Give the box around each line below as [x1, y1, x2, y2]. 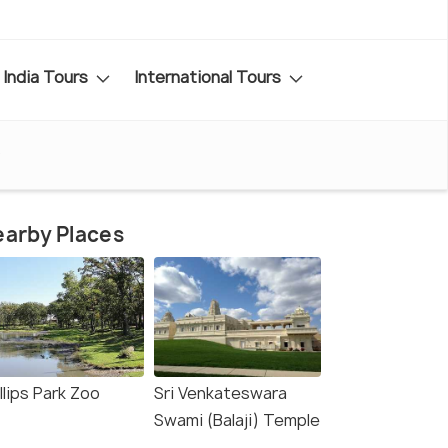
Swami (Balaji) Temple [154, 409, 320, 432]
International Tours [134, 65, 285, 88]
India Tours [3, 65, 92, 88]
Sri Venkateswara [154, 382, 287, 405]
